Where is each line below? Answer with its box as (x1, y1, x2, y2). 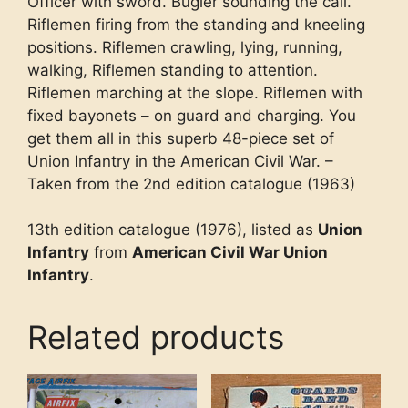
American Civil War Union (132, 243, 328, 262)
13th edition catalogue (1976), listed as (27, 220, 318, 240)
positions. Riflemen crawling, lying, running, (27, 37, 342, 56)
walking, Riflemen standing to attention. (27, 60, 318, 79)
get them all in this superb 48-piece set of (27, 128, 334, 148)
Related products (27, 318, 284, 357)
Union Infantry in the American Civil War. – (27, 151, 333, 170)
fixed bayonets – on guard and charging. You (27, 106, 356, 125)
